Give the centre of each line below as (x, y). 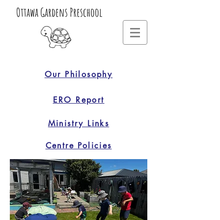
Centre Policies (79, 146)
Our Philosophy (79, 74)
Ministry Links (79, 124)
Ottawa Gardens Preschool (59, 12)
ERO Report (79, 100)
